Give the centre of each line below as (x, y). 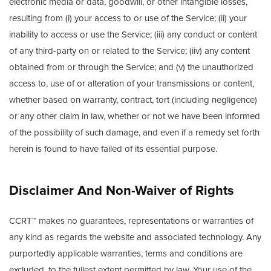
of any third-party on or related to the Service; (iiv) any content (129, 51)
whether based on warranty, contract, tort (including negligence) (133, 100)
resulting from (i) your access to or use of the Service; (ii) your (128, 18)
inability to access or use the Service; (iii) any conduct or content (133, 34)
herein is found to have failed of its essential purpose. (113, 149)
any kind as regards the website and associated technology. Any (135, 237)
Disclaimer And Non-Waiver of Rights (122, 191)
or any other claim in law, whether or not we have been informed (135, 116)
